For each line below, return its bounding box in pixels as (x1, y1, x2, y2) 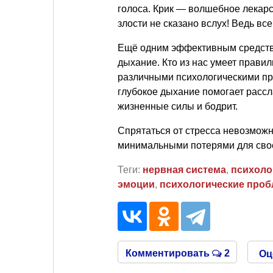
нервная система (143, 165, 226, 175)
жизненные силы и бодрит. (118, 101, 238, 112)
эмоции (118, 179, 155, 190)
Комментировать (125, 248, 212, 258)
